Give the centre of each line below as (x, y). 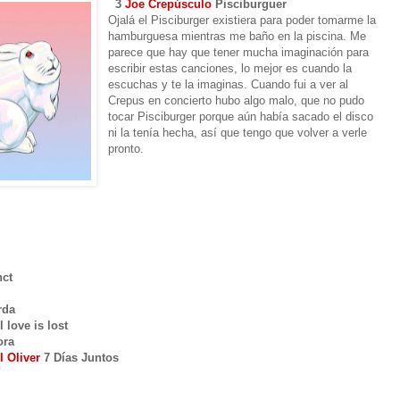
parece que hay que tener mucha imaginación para (239, 52)
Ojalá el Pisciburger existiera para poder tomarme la (242, 20)
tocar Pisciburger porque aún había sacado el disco (241, 116)
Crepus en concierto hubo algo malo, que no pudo (237, 100)
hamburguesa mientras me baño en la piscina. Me (237, 36)
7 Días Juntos (79, 357)
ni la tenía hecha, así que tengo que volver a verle (238, 132)
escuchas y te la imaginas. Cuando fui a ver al (229, 84)
